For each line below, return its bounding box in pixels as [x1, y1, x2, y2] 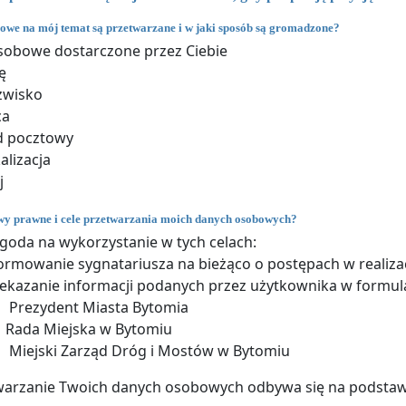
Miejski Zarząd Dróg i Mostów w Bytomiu [5, 341, 290, 362]
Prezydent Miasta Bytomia [5, 297, 188, 318]
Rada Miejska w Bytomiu [5, 319, 172, 340]
